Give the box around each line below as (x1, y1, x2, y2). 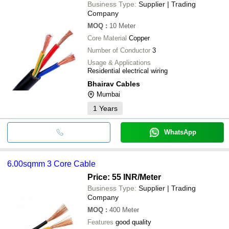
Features (87, 218, 113, 226)
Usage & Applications (87, 58, 151, 66)
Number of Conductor (87, 46, 150, 54)
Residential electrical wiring (87, 66, 168, 75)
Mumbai (97, 90, 120, 98)
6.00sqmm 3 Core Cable (7, 159, 96, 168)
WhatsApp (164, 128, 196, 136)
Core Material (87, 34, 127, 42)
